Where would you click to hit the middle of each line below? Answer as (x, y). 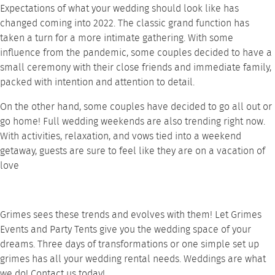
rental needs (152, 259)
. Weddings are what (223, 259)
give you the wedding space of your (174, 230)
